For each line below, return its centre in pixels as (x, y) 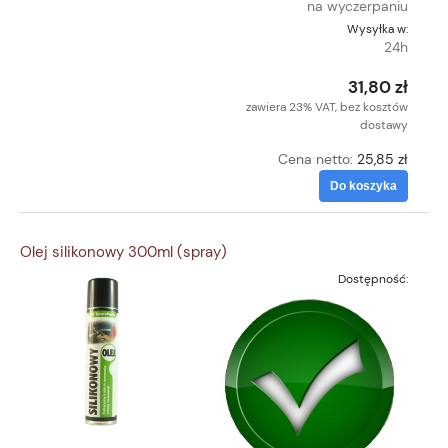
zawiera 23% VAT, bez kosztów (327, 106)
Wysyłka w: (377, 28)
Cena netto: (317, 158)
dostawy (384, 124)
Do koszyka (363, 185)
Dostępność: (373, 279)
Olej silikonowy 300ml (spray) (123, 252)
